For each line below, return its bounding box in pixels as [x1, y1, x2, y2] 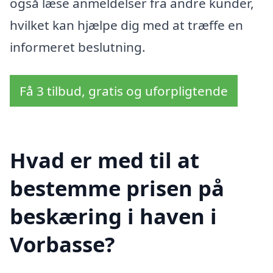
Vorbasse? [10, 229, 115, 258]
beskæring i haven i [10, 201, 217, 230]
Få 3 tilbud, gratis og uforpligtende [19, 82, 228, 99]
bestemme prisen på [10, 173, 224, 202]
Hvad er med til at [10, 145, 199, 174]
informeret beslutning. [10, 38, 146, 56]
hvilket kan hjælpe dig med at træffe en [10, 16, 243, 34]
